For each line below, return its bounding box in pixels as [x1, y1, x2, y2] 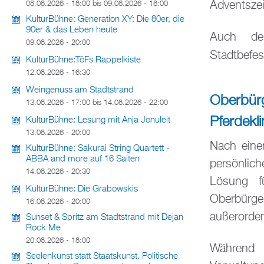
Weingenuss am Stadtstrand [26, 86, 134, 95]
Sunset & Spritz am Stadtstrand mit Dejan [26, 213, 183, 222]
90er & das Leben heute [26, 26, 117, 35]
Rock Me [26, 224, 61, 233]
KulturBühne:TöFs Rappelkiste [26, 56, 141, 65]
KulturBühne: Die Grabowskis [26, 185, 138, 194]
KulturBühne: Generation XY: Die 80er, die [26, 15, 184, 24]
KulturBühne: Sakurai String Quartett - [26, 144, 170, 153]
